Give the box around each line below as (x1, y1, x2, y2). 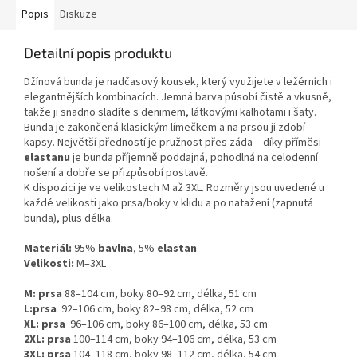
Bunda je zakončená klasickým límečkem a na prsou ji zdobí (24, 119, 305, 135)
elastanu (24, 149, 70, 166)
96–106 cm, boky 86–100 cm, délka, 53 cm (68, 316, 268, 332)
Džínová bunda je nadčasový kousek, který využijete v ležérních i (24, 73, 332, 90)
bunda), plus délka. (24, 210, 113, 226)
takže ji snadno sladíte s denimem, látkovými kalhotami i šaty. (24, 104, 316, 120)
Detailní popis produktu (24, 43, 172, 61)
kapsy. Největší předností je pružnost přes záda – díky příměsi (24, 134, 321, 151)
